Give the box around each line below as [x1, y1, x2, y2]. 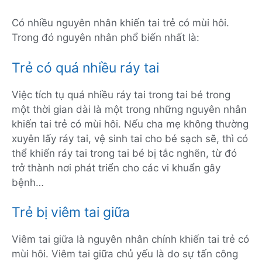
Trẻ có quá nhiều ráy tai [12, 59, 159, 76]
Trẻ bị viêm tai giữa [12, 204, 130, 221]
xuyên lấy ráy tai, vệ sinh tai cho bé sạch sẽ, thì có [12, 132, 248, 144]
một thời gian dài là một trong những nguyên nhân [12, 103, 247, 115]
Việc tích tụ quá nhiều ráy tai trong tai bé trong [12, 88, 230, 101]
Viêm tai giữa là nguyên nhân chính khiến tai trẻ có [12, 233, 249, 246]
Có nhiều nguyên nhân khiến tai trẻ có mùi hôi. [12, 17, 229, 29]
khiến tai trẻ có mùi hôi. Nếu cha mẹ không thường [12, 118, 249, 130]
